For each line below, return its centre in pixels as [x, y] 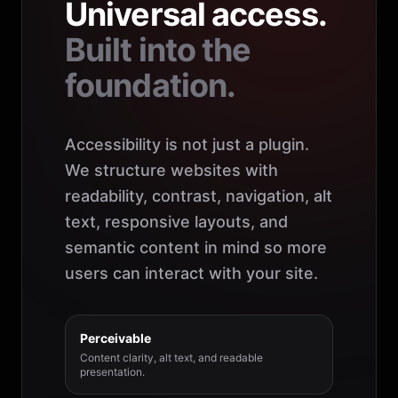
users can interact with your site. [191, 274]
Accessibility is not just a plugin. [187, 145]
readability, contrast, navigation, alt [199, 196]
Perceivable [115, 338]
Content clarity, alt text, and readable [171, 358]
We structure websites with [171, 171]
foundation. [151, 86]
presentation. [112, 372]
